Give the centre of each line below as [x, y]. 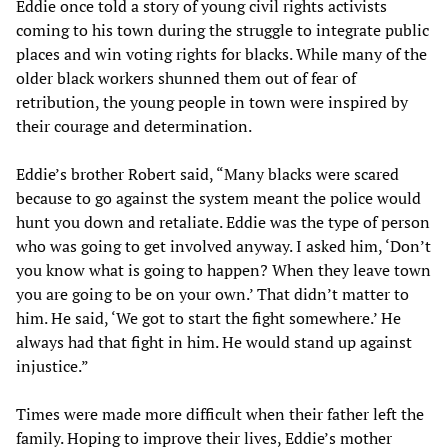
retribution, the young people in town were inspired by [212, 101]
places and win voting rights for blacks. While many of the [221, 53]
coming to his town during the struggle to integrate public [222, 29]
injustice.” [52, 365]
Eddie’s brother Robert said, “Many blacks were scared [207, 173]
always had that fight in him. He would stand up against [214, 341]
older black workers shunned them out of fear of [186, 77]
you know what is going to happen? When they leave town [223, 269]
